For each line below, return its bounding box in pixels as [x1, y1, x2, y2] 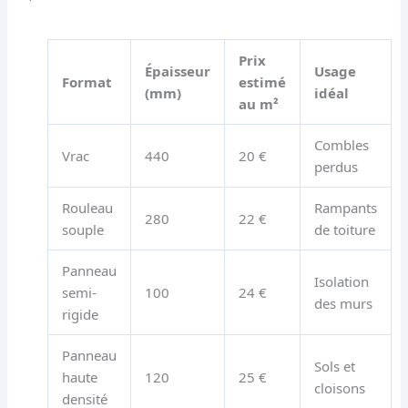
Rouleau [61, 198, 113, 217]
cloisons [313, 378, 365, 397]
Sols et [313, 356, 355, 375]
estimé [238, 72, 286, 91]
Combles [313, 135, 369, 154]
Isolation [313, 271, 369, 291]
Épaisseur [144, 61, 210, 80]
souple [61, 219, 104, 239]
